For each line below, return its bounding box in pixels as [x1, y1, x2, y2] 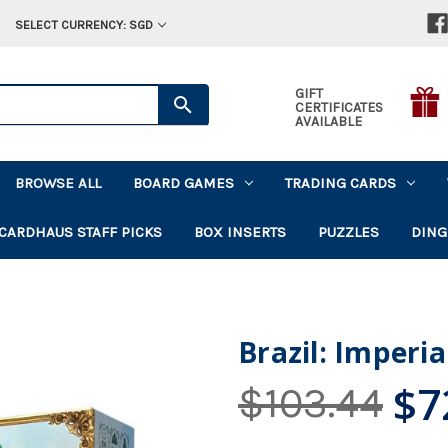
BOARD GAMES [133, 173, 235, 192]
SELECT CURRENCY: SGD [14, 17, 153, 32]
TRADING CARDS [285, 173, 397, 192]
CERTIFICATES [294, 98, 383, 116]
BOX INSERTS [194, 222, 287, 241]
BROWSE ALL [15, 173, 102, 192]
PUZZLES [318, 222, 380, 241]
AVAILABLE [294, 112, 362, 130]
